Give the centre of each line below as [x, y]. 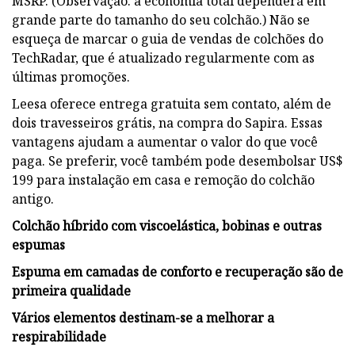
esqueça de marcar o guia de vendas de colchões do [168, 38]
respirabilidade [59, 336]
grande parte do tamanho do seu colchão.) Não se [161, 19]
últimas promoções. [71, 76]
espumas [38, 244]
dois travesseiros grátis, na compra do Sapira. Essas [167, 122]
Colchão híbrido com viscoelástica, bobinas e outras [167, 225]
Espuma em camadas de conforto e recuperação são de [177, 271]
